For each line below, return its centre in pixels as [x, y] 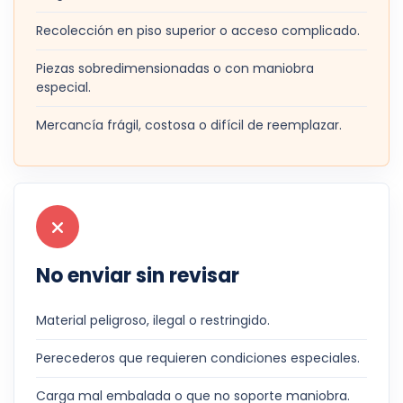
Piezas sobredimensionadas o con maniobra [175, 68]
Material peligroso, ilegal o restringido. [153, 320]
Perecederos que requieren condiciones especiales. [198, 358]
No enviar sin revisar [138, 276]
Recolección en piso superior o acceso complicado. [198, 31]
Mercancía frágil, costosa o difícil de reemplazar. [189, 125]
